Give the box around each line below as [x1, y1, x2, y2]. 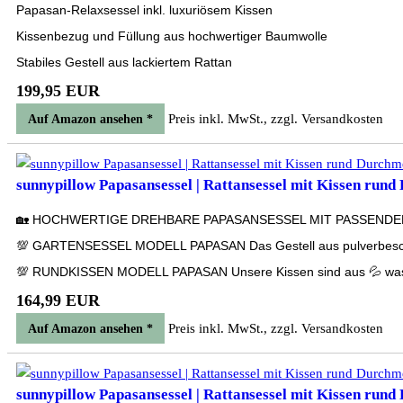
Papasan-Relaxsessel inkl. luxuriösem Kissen [16, 3, 273, 17]
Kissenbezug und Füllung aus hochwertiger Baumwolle [16, 29, 327, 43]
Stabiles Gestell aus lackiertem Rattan [16, 55, 232, 69]
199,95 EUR [16, 82, 100, 100]
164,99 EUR [16, 291, 100, 309]
